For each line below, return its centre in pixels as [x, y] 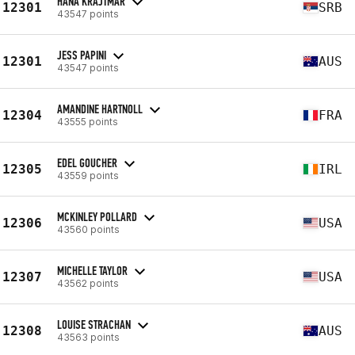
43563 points [88, 337]
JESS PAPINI [82, 55]
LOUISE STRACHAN [94, 324]
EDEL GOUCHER [87, 162]
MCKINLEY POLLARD [97, 216]
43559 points [88, 175]
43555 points [88, 121]
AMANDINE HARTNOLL [100, 109]
